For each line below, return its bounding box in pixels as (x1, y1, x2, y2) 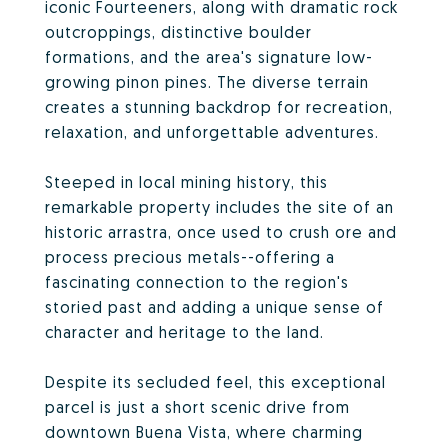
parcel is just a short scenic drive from (45, 397, 350, 417)
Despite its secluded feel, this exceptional (45, 372, 386, 392)
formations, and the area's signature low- (45, 47, 373, 67)
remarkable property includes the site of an (45, 197, 394, 217)
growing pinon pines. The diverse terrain (45, 72, 369, 92)
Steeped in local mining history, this (45, 172, 328, 192)
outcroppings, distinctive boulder (45, 22, 312, 42)
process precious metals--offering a (45, 247, 335, 267)
